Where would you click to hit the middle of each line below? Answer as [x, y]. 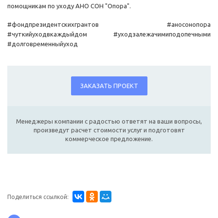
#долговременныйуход [43, 44]
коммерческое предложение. [109, 139]
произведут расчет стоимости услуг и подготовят [109, 130]
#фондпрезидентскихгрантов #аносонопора [109, 25]
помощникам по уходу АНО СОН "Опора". [69, 6]
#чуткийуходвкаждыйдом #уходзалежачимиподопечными [109, 34]
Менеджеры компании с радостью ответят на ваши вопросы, [109, 121]
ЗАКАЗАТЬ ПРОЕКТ [109, 86]
